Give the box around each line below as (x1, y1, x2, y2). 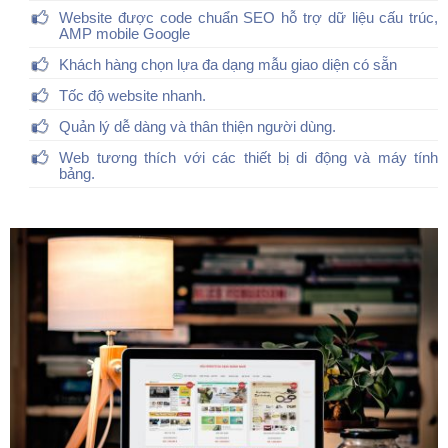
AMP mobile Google (59, 24, 191, 42)
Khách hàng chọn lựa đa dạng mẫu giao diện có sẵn (59, 55, 398, 73)
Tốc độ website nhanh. (59, 86, 207, 104)
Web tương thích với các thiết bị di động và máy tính (59, 148, 439, 166)
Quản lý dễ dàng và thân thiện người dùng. (59, 117, 337, 135)
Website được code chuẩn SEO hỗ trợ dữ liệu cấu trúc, (59, 8, 439, 26)
